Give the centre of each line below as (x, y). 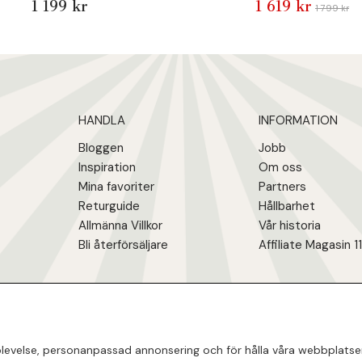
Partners (283, 187)
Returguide (109, 206)
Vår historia (290, 226)
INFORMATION (299, 121)
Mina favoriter (117, 187)
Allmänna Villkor (121, 226)
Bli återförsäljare (124, 245)
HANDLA (102, 121)
